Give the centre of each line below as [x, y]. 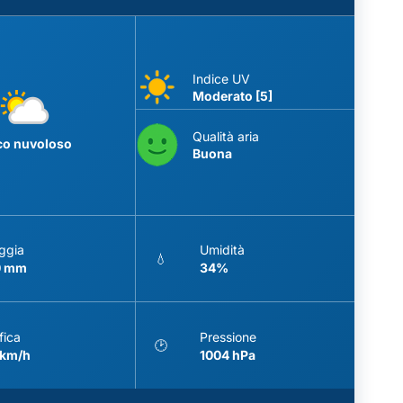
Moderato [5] [232, 95]
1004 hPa [227, 354]
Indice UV [221, 78]
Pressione [228, 336]
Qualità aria [225, 136]
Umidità [222, 250]
